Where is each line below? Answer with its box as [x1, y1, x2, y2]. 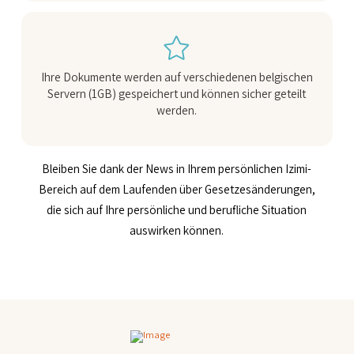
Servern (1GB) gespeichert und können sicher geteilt [47, 85, 307, 101]
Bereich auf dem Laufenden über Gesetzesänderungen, [38, 180, 315, 197]
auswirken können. [130, 221, 224, 238]
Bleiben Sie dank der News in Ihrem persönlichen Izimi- [42, 160, 312, 176]
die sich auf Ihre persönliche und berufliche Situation [47, 201, 307, 217]
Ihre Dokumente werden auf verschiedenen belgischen [40, 68, 313, 85]
